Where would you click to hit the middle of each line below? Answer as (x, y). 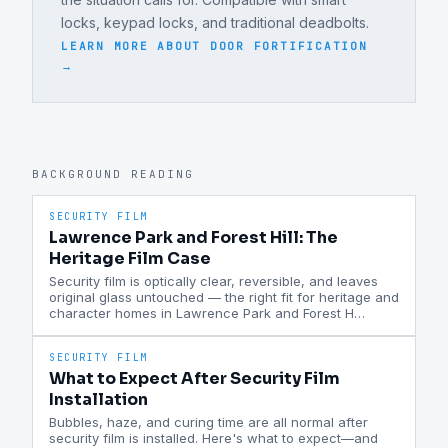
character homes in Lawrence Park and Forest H (201, 313)
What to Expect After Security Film (194, 378)
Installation (98, 399)
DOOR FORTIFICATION (288, 46)
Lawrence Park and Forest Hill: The (193, 237)
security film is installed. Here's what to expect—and (213, 438)
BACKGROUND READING (113, 174)
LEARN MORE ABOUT (135, 46)
